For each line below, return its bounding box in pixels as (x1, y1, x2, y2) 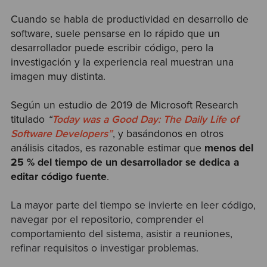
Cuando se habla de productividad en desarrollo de (10, 13, 249, 26)
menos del (204, 141, 253, 154)
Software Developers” (10, 127, 113, 140)
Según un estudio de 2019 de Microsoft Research (10, 98, 238, 111)
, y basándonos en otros (112, 127, 223, 140)
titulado (10, 113, 45, 126)
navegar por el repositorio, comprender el (10, 213, 204, 226)
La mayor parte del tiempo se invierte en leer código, (10, 199, 256, 212)
